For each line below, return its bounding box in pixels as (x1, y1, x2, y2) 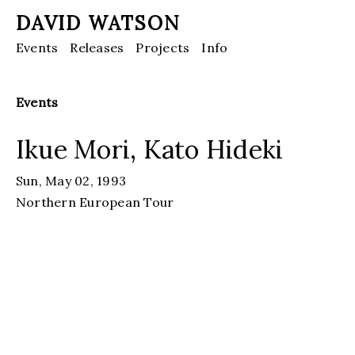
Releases (70, 39, 124, 55)
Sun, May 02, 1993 (16, 172, 127, 189)
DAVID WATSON (16, 11, 181, 36)
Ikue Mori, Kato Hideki (16, 132, 284, 166)
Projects (136, 39, 190, 55)
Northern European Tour (16, 193, 174, 210)
